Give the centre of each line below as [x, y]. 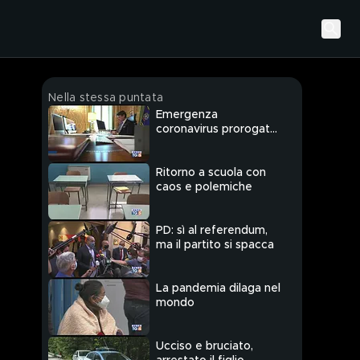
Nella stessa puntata [106, 98]
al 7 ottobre [188, 144]
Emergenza [187, 115]
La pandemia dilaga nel [218, 289]
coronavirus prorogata [216, 130]
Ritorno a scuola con [211, 173]
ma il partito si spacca [215, 245]
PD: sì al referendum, [212, 231]
